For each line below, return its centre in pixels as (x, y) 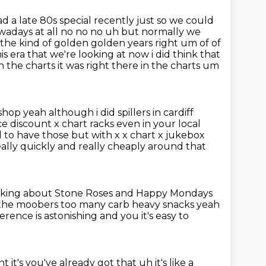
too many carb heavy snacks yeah (140, 205)
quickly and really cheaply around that (113, 146)
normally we (171, 32)
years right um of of (174, 43)
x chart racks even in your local (127, 124)
